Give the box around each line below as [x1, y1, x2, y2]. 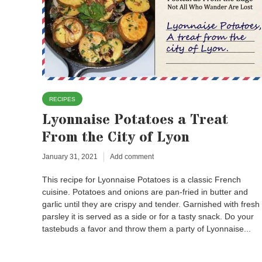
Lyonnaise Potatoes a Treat [42, 111, 228, 130]
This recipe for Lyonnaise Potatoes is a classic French [42, 175, 241, 184]
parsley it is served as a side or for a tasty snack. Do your [42, 212, 254, 221]
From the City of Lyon [42, 128, 189, 147]
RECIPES [49, 96, 75, 102]
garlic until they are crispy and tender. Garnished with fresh [42, 199, 260, 209]
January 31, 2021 [42, 153, 98, 161]
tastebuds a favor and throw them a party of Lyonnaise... [42, 224, 251, 233]
